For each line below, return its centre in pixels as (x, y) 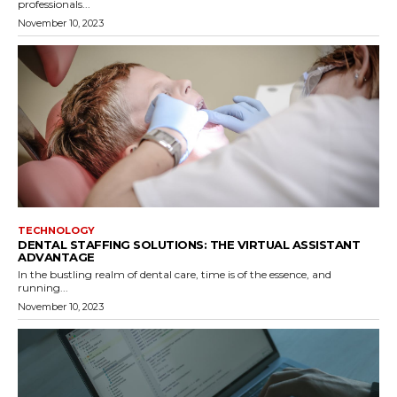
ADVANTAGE (56, 257)
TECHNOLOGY (56, 231)
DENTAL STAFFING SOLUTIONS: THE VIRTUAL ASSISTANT (189, 245)
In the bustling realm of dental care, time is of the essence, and (175, 275)
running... (43, 288)
